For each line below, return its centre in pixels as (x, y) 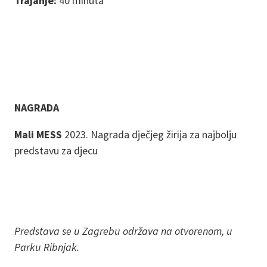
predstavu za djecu (56, 151)
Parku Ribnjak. (47, 247)
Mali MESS (39, 135)
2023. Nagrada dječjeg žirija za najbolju (150, 135)
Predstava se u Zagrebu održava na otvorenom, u (123, 231)
